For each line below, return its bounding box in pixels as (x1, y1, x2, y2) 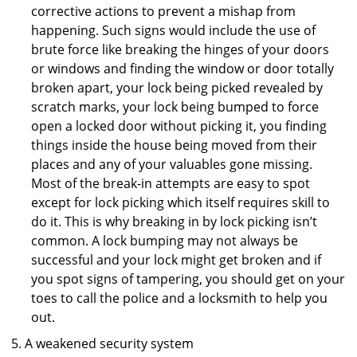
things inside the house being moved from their (31, 136, 317, 154)
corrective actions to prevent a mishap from (31, 2, 296, 20)
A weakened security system (25, 335, 194, 352)
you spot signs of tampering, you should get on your (31, 270, 345, 288)
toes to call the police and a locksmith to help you (31, 289, 328, 307)
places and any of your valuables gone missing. (31, 155, 312, 173)
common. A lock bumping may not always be (31, 232, 298, 249)
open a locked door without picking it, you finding (31, 117, 327, 135)
